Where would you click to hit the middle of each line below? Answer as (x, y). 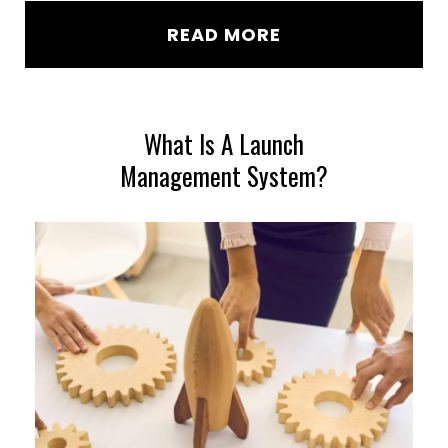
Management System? (224, 175)
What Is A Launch (224, 143)
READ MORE (224, 34)
